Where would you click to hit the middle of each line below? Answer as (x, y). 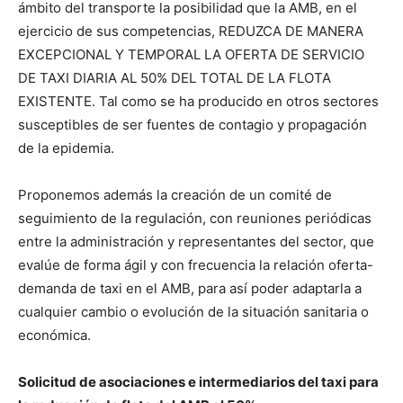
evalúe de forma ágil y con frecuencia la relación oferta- (196, 265)
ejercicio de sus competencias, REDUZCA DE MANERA (191, 31)
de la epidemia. (66, 148)
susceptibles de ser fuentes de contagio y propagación (193, 125)
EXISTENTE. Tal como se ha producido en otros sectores (198, 101)
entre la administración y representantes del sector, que (196, 242)
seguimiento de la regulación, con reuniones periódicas (195, 218)
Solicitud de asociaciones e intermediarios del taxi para (198, 382)
